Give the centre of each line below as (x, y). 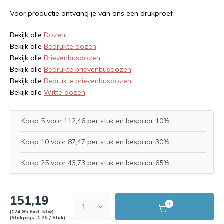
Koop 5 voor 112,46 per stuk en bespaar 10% (95, 121)
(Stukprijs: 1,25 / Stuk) (38, 217)
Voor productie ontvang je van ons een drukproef (91, 13)
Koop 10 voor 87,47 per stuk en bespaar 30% (95, 142)
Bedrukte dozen (70, 46)
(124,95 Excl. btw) (32, 211)
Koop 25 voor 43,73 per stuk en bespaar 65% (95, 163)
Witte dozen (65, 92)
